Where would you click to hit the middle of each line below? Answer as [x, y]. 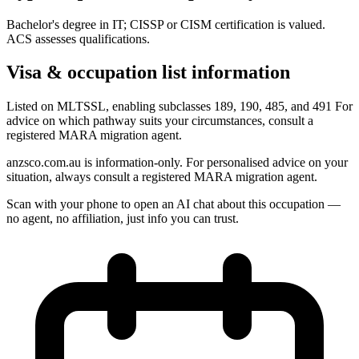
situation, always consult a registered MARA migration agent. [162, 177]
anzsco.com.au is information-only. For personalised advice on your [177, 163]
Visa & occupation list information [148, 73]
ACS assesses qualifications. [78, 38]
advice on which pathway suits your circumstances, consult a [160, 121]
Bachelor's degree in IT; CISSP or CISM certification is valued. [166, 24]
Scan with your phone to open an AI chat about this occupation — [173, 204]
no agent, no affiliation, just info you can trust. [123, 219]
